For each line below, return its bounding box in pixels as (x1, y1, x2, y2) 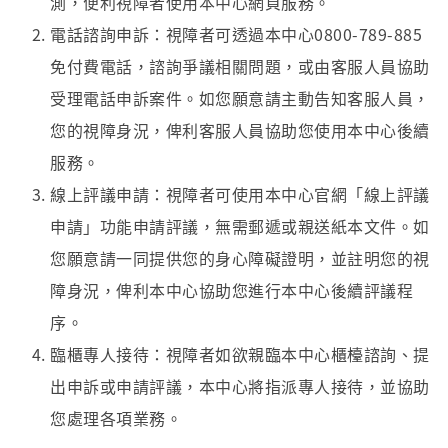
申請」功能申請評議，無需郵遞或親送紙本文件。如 (50, 214, 430, 238)
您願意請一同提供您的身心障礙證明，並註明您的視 (50, 246, 430, 270)
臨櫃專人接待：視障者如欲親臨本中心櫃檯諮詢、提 (50, 342, 430, 366)
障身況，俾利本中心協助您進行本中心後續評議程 (50, 278, 413, 302)
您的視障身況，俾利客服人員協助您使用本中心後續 (50, 118, 430, 142)
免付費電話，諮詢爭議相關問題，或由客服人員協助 (50, 54, 430, 78)
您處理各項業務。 (50, 406, 182, 430)
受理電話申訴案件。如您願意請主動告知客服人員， (50, 86, 430, 110)
